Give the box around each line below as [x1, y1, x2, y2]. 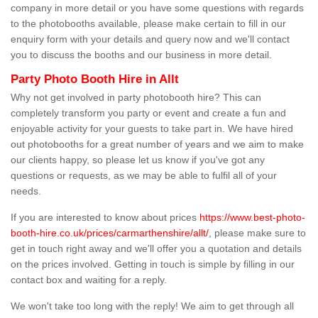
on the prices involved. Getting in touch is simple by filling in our [11, 258, 295, 270]
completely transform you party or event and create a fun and [11, 107, 286, 119]
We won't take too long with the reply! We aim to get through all [11, 300, 294, 312]
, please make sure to [209, 227, 306, 239]
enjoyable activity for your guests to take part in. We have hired [11, 123, 293, 135]
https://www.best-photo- [199, 212, 305, 224]
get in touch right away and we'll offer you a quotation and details [11, 243, 302, 255]
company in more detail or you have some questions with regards [11, 2, 304, 14]
